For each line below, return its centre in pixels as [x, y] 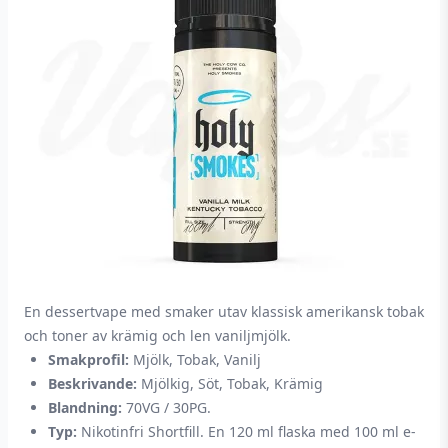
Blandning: [85, 407]
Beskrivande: [92, 383]
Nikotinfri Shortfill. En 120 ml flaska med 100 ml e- [246, 431]
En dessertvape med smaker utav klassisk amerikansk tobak [224, 311]
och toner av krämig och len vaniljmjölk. [157, 335]
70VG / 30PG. [166, 407]
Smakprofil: [88, 359]
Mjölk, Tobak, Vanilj [195, 359]
